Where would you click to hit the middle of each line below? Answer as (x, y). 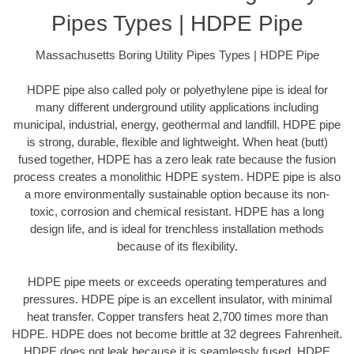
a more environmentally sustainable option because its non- (177, 194)
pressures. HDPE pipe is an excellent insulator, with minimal (177, 299)
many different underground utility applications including (177, 107)
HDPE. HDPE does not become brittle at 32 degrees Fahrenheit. (177, 333)
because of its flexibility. (177, 247)
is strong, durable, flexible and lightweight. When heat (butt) (177, 142)
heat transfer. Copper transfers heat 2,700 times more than (177, 316)
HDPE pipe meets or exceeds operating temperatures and (177, 281)
